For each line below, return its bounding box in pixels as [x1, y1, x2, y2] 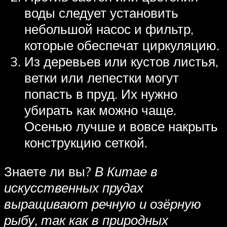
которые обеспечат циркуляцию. [24, 36, 219, 53]
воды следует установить [24, 4, 178, 21]
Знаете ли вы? [4, 163, 95, 180]
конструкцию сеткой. [24, 134, 147, 150]
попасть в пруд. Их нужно [24, 85, 177, 102]
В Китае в [95, 163, 158, 180]
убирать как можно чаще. [24, 101, 176, 118]
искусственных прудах [4, 179, 143, 196]
